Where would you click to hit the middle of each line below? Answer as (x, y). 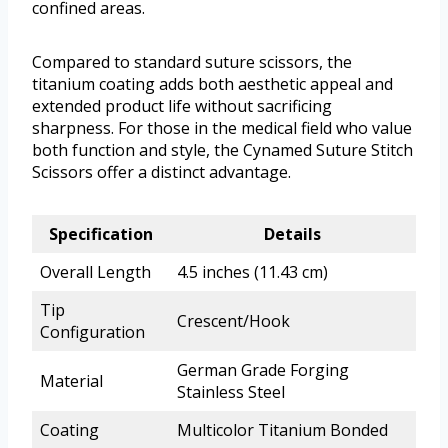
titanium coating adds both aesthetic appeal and (212, 83)
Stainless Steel (231, 391)
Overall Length (95, 271)
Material (71, 380)
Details (292, 233)
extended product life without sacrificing (182, 105)
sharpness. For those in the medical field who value (222, 127)
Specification (100, 233)
